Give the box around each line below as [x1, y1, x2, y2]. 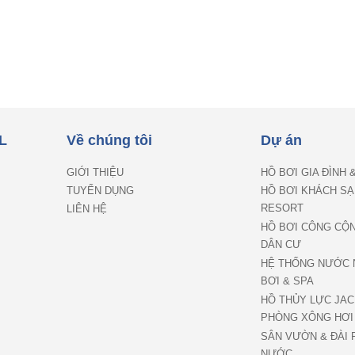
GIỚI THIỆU [67, 166, 124, 179]
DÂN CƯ [261, 239, 301, 252]
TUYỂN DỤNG [67, 185, 134, 197]
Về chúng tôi [67, 132, 152, 149]
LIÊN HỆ [67, 203, 107, 216]
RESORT [261, 202, 303, 216]
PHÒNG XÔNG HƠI [261, 311, 353, 325]
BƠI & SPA [261, 275, 314, 288]
